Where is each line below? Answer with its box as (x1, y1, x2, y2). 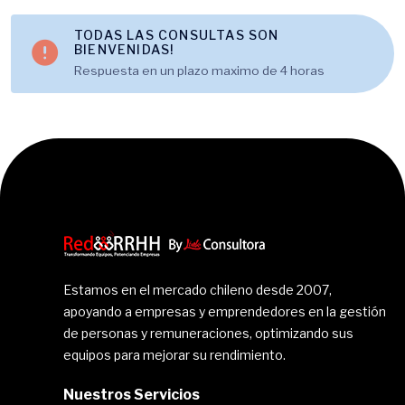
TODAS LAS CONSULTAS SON (74, 27, 279, 43)
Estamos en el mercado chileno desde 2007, (63, 282, 332, 298)
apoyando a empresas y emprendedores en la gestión (63, 304, 386, 320)
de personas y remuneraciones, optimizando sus (63, 325, 353, 342)
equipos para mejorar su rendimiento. (63, 347, 286, 363)
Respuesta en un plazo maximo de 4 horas (74, 63, 325, 79)
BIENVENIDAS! (74, 42, 174, 58)
